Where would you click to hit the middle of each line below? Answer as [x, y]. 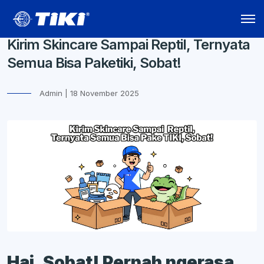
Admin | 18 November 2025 [89, 93]
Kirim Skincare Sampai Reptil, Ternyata [128, 44]
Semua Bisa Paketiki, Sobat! [94, 63]
